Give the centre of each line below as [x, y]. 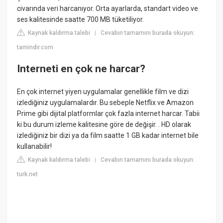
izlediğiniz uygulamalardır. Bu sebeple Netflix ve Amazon [106, 102]
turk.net [28, 174]
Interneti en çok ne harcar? [81, 69]
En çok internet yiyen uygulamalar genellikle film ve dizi [103, 91]
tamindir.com [35, 47]
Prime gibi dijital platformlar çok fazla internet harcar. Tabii [109, 113]
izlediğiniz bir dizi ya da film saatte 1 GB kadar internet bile [108, 135]
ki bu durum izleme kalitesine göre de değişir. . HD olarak [104, 124]
